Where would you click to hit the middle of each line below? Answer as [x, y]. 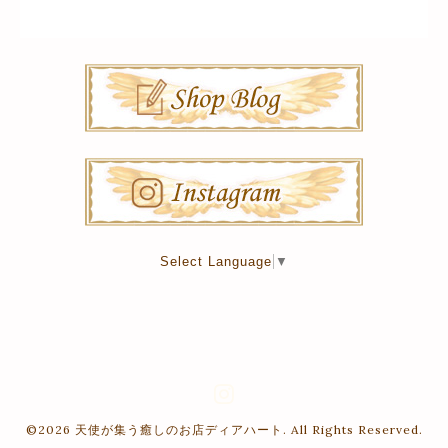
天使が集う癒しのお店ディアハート [178, 430]
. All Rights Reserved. [352, 430]
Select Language [216, 262]
